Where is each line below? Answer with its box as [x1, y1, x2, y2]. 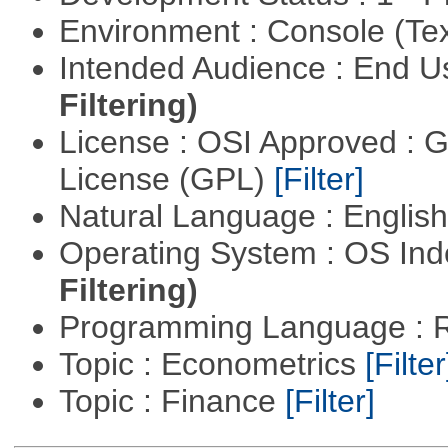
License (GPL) [58, 161, 274, 198]
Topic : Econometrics [58, 346, 365, 383]
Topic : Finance [58, 383, 285, 420]
